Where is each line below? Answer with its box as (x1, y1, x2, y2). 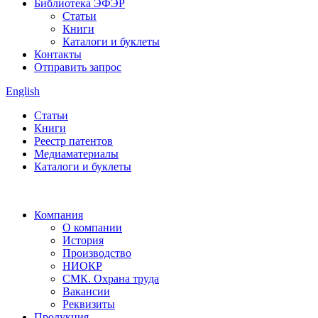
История (62, 234, 104, 246)
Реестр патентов (34, 135, 113, 147)
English (6, 85, 40, 97)
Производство (62, 247, 131, 259)
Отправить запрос (34, 61, 121, 73)
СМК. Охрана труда (62, 273, 159, 285)
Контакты (34, 48, 82, 60)
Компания (34, 209, 83, 221)
